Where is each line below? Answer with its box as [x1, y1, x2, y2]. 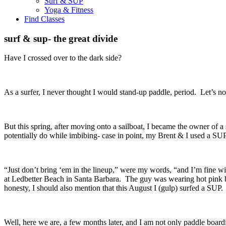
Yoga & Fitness [44, 6, 93, 14]
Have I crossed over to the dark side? [4, 53, 128, 63]
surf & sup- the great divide [4, 33, 118, 44]
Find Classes [24, 15, 65, 23]
